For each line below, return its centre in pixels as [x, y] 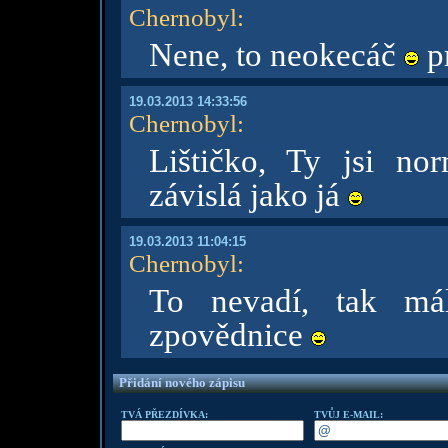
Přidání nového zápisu [181, 382]
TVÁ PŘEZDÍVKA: [164, 414]
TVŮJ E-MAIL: [348, 414]
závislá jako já [248, 195]
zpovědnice [229, 335]
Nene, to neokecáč [276, 55]
